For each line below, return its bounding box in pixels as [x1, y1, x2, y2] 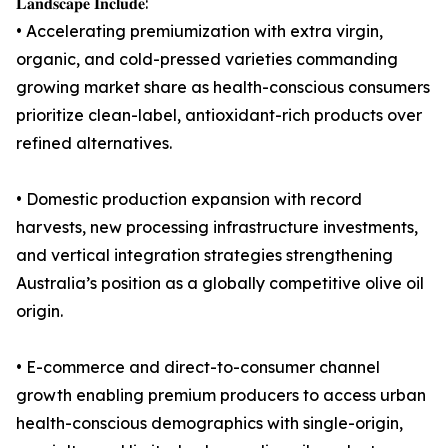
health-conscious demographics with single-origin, [16, 413, 403, 434]
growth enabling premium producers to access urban [16, 385, 426, 406]
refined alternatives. [16, 133, 172, 154]
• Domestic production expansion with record [16, 189, 362, 210]
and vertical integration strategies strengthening [16, 245, 393, 266]
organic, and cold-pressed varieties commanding [16, 49, 398, 70]
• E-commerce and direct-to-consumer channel [16, 357, 380, 378]
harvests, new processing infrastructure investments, [16, 217, 418, 238]
